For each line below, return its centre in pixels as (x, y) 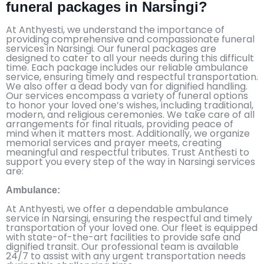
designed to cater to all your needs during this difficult (130, 58)
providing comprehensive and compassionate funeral (130, 39)
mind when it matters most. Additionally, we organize (128, 133)
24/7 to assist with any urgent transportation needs (126, 256)
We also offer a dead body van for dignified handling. (127, 86)
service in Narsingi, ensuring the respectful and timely (129, 218)
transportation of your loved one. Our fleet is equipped (132, 227)
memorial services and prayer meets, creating (114, 143)
